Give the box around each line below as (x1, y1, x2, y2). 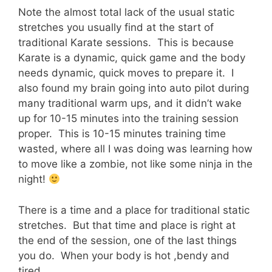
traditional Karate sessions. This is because (18, 36, 234, 49)
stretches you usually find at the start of (18, 21, 214, 33)
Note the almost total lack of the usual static (18, 6, 234, 18)
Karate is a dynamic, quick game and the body (18, 52, 245, 64)
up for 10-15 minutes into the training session (18, 112, 239, 124)
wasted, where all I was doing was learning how (18, 143, 253, 155)
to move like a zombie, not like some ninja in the (18, 158, 253, 170)
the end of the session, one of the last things (18, 234, 237, 246)
